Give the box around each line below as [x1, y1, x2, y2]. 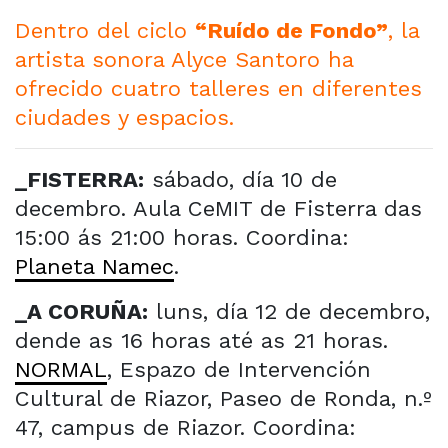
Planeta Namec [15, 253, 174, 279]
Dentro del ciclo [15, 17, 195, 43]
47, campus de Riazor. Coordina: [15, 414, 356, 440]
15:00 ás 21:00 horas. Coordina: [15, 224, 349, 250]
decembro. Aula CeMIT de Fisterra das [15, 195, 422, 221]
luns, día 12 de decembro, [148, 298, 430, 324]
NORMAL [15, 356, 107, 382]
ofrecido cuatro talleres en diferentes [15, 75, 422, 101]
